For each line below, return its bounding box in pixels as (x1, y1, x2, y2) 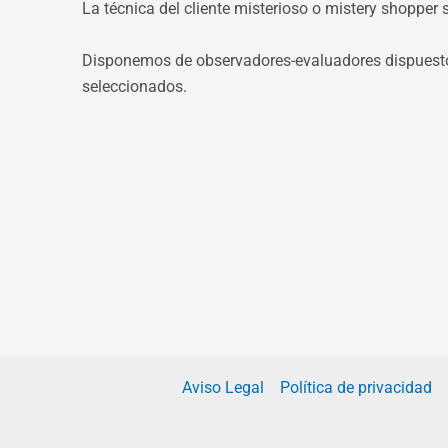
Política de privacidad (280, 378, 432, 397)
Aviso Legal (182, 378, 264, 397)
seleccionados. (82, 76, 187, 96)
